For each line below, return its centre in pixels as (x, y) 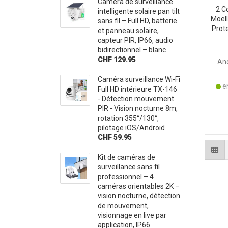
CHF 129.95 (117, 59)
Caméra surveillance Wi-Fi (139, 79)
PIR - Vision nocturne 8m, (138, 108)
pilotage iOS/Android (132, 127)
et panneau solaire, (129, 30)
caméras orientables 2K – (139, 186)
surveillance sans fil (129, 167)
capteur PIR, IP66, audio (136, 40)
